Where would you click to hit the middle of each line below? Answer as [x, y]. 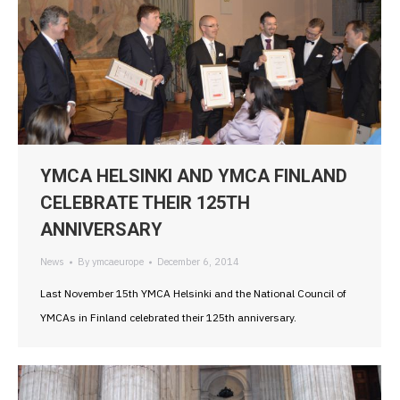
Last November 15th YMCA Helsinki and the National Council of [193, 294]
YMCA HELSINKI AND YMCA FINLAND [194, 176]
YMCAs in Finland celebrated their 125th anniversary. [168, 318]
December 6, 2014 [198, 262]
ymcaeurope [118, 262]
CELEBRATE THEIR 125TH [145, 203]
